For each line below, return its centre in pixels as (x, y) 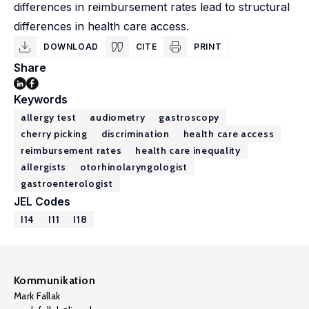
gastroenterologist (67, 183)
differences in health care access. (101, 26)
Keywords (41, 99)
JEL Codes (42, 201)
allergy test (49, 117)
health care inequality (188, 150)
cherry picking (54, 134)
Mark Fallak (37, 296)
